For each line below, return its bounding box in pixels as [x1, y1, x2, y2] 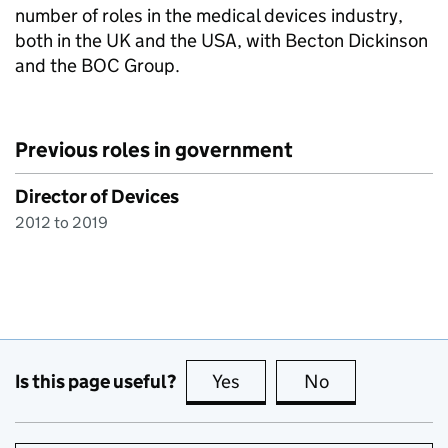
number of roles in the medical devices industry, [15, 4, 403, 27]
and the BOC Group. [15, 54, 180, 77]
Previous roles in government [15, 137, 293, 163]
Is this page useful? [15, 369, 176, 393]
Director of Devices [15, 185, 179, 208]
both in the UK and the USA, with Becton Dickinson [15, 29, 428, 52]
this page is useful [244, 370, 390, 393]
